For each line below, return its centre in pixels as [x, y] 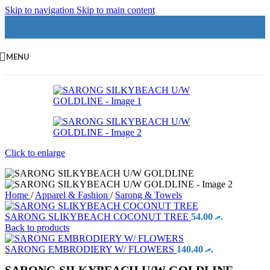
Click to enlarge [35, 153]
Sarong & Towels [149, 195]
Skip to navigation [41, 10]
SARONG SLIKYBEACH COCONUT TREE [98, 217]
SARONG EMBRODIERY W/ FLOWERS [91, 249]
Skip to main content [116, 10]
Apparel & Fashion [73, 195]
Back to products [37, 228]
